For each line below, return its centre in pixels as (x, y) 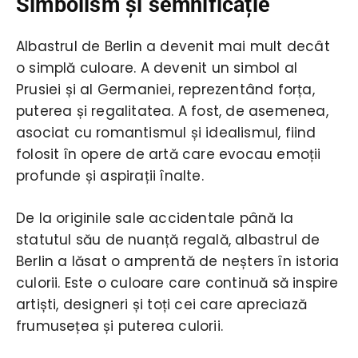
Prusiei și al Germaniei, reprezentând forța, (165, 89)
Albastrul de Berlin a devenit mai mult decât (173, 46)
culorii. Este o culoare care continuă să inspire (177, 282)
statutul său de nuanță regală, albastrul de (168, 239)
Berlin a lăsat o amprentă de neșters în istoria (178, 261)
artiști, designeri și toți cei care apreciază (161, 304)
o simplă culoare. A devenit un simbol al (157, 68)
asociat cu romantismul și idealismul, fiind (166, 132)
